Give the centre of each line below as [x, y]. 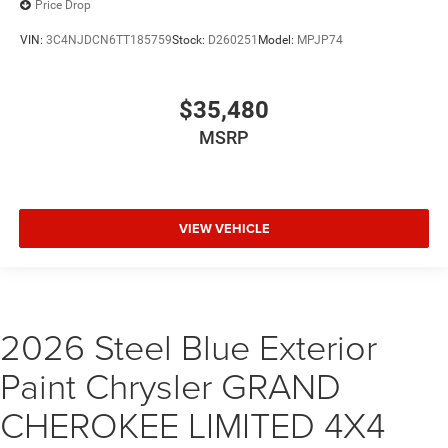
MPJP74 [320, 40]
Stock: [190, 40]
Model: [277, 40]
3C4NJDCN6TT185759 [109, 40]
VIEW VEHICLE [224, 229]
